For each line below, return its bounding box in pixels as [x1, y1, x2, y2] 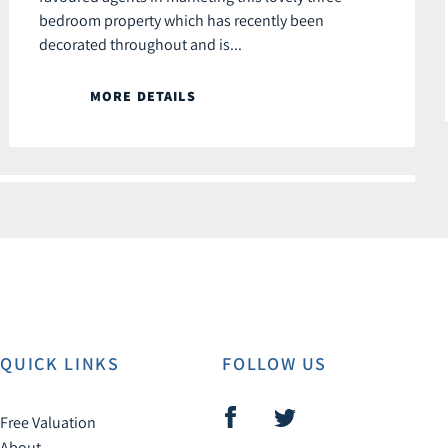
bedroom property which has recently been [39, 10, 324, 31]
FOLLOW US [222, 352, 328, 376]
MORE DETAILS [90, 87, 196, 106]
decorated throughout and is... [39, 34, 242, 55]
